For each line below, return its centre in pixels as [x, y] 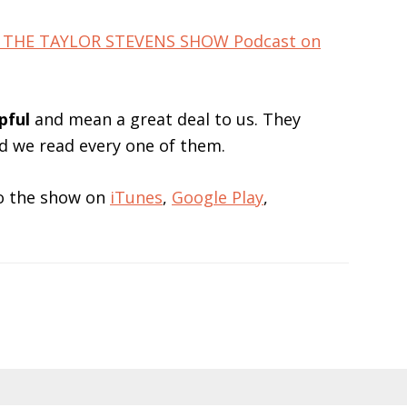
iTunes [136, 197]
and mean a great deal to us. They [165, 119]
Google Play [218, 197]
